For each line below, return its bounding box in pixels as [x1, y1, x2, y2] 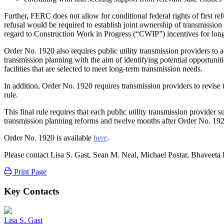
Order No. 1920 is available [4, 133, 93, 142]
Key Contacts [4, 185, 59, 196]
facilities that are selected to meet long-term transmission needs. [4, 64, 202, 73]
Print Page [12, 167, 46, 176]
